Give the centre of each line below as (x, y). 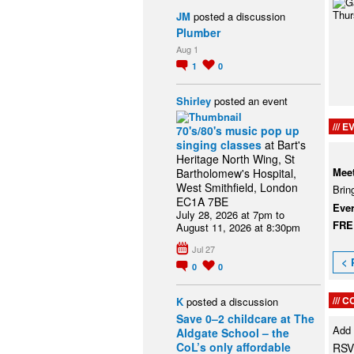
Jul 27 (203, 249)
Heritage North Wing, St (235, 158)
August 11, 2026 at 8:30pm (238, 227)
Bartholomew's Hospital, (236, 173)
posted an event (249, 100)
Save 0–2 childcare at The (245, 319)
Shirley (194, 100)
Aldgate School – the (233, 333)
